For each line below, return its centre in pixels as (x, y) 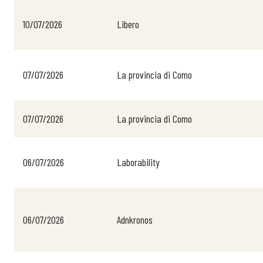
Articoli (238, 179)
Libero (128, 24)
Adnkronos (135, 220)
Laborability (138, 162)
